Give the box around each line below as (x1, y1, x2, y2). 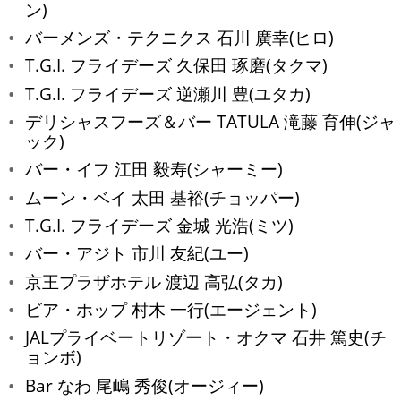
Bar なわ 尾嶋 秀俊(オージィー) (25, 373, 264, 397)
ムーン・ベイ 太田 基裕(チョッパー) (25, 185, 300, 209)
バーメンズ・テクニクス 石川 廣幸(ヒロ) (25, 25, 334, 48)
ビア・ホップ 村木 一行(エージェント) (25, 297, 317, 320)
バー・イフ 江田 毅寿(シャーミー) (25, 158, 283, 181)
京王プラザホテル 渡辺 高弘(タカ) (25, 269, 283, 293)
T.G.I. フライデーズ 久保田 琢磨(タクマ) (25, 54, 328, 77)
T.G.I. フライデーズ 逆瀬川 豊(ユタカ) (25, 81, 311, 105)
